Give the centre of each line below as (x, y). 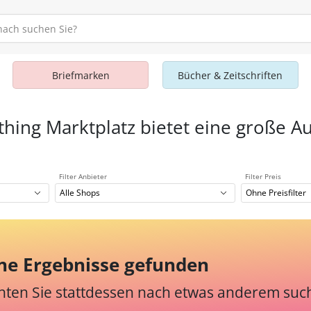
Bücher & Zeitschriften (230, 75)
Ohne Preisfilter (276, 193)
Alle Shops (80, 193)
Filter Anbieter (83, 176)
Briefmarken (81, 75)
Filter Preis (263, 176)
